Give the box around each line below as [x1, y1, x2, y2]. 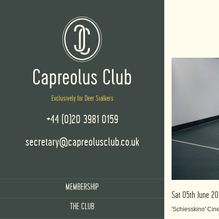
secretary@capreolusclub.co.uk [25, 136, 139, 148]
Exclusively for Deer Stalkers [51, 94, 113, 102]
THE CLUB [70, 202, 94, 211]
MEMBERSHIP [66, 182, 99, 192]
